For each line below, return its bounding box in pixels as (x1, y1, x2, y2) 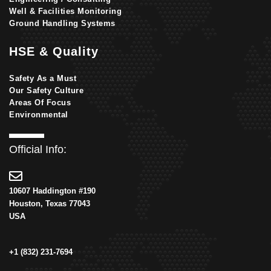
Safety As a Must (9, 73, 76, 83)
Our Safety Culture (9, 85, 83, 95)
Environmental (9, 109, 68, 119)
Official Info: (9, 143, 67, 155)
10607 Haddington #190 (9, 186, 96, 195)
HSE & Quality (9, 44, 99, 58)
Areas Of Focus (9, 97, 71, 107)
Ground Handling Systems (9, 18, 116, 28)
